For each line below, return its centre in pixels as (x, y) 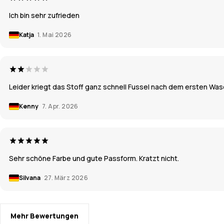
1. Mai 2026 (55, 35)
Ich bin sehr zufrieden (44, 15)
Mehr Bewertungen (44, 216)
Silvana (30, 178)
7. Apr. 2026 (60, 106)
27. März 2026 (66, 178)
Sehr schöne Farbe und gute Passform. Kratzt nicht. (94, 158)
